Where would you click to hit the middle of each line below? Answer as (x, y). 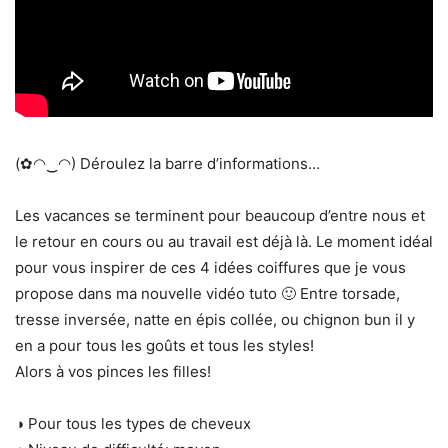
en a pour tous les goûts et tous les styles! (164, 346)
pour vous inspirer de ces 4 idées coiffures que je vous (210, 268)
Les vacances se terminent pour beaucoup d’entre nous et (220, 216)
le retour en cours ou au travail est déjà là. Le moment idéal (224, 242)
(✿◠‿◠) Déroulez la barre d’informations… (167, 164)
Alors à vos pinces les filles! (113, 372)
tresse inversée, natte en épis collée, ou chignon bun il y (215, 320)
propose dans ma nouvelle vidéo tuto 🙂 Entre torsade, (207, 294)
